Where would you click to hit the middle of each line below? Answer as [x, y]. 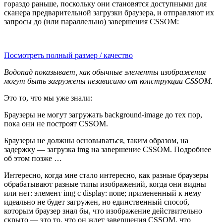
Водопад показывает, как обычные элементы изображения [105, 72]
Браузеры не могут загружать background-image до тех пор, [103, 114]
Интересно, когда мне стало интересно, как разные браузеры [106, 175]
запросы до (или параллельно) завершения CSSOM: [91, 21]
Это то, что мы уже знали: [48, 98]
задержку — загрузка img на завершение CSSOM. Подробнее [108, 149]
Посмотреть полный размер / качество [68, 55]
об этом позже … [33, 158]
